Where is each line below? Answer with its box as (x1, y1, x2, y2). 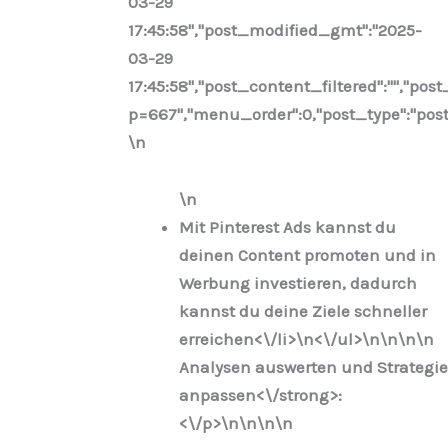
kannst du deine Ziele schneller (178, 301, 427, 322)
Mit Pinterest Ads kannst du (178, 217, 396, 238)
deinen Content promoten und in (178, 245, 436, 266)
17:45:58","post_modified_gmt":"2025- (127, 19, 422, 40)
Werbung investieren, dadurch (178, 273, 417, 294)
